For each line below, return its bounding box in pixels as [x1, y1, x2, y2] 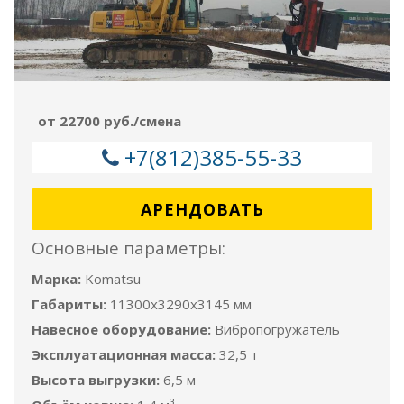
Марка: [32, 270, 81, 288]
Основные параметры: [32, 236, 225, 260]
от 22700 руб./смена [38, 112, 181, 130]
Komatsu [85, 270, 141, 288]
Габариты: [32, 295, 106, 313]
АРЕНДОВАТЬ [140, 198, 264, 220]
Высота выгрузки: [32, 371, 160, 389]
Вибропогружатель [215, 320, 340, 338]
